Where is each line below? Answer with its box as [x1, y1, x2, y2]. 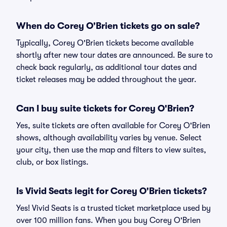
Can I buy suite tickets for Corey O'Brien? [16, 103, 194, 113]
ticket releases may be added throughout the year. [16, 75, 197, 84]
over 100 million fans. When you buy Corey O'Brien [16, 216, 201, 225]
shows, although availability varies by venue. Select [16, 133, 202, 142]
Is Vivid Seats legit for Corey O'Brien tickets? [16, 186, 207, 196]
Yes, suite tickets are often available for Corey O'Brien [16, 121, 210, 130]
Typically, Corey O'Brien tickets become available [16, 39, 194, 48]
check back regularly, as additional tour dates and [16, 63, 197, 72]
